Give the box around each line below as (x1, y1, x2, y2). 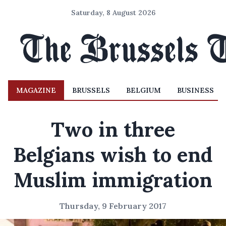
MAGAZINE (16, 86, 56, 95)
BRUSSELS (72, 86, 110, 95)
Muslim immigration (14, 167, 212, 193)
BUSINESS (177, 86, 214, 95)
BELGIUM (126, 86, 161, 95)
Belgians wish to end (13, 142, 213, 167)
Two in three (51, 117, 175, 142)
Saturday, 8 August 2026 (71, 8, 155, 17)
